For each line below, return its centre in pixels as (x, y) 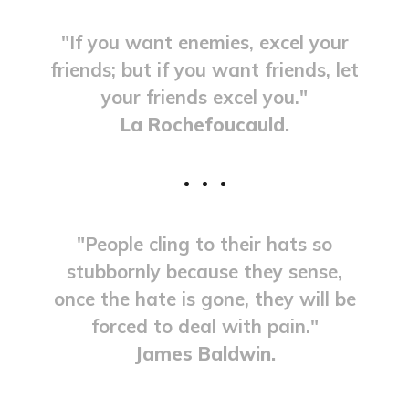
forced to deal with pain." (204, 325)
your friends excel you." (204, 96)
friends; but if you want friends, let (204, 69)
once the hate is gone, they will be (204, 298)
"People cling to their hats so (204, 243)
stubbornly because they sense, (204, 271)
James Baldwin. (204, 353)
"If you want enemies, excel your (204, 42)
